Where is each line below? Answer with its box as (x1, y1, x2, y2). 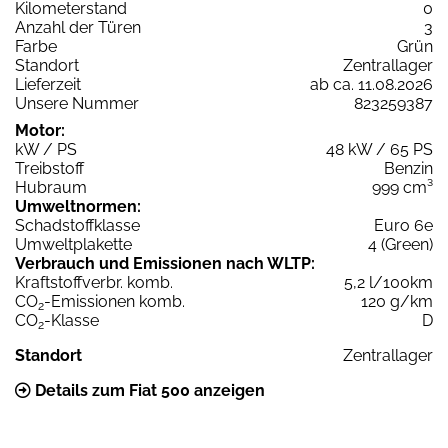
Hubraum (15, 177, 87, 197)
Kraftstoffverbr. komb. (15, 272, 173, 292)
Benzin (384, 158, 433, 178)
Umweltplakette (15, 234, 132, 254)
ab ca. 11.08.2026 (310, 74, 433, 94)
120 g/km (361, 291, 433, 311)
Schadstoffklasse (15, 215, 140, 235)
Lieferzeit (15, 74, 81, 94)
